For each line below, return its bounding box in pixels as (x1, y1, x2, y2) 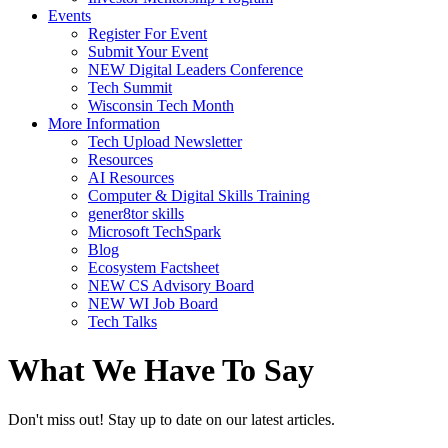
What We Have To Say (8, 352, 314, 389)
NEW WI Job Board (88, 295, 218, 312)
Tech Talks (88, 313, 157, 330)
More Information (48, 115, 160, 132)
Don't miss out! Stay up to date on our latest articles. (8, 410, 335, 428)
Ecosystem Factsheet (88, 259, 219, 276)
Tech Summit (88, 79, 172, 96)
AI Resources (88, 169, 174, 186)
